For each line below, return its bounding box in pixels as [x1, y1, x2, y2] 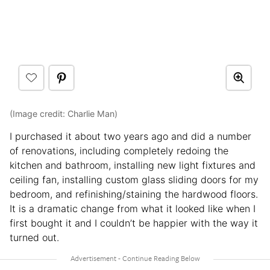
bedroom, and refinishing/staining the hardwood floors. [10, 187, 258, 200]
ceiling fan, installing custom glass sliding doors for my [10, 173, 259, 186]
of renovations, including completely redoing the [10, 144, 228, 157]
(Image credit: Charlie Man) [10, 108, 118, 119]
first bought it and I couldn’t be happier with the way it [10, 216, 258, 229]
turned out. [10, 231, 59, 243]
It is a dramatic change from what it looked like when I [10, 202, 256, 215]
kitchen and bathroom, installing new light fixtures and [10, 159, 256, 171]
